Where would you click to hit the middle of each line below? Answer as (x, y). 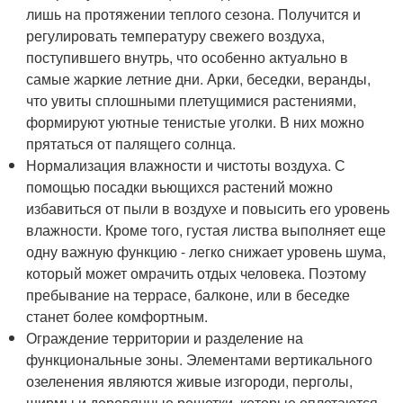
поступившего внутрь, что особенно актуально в (188, 57)
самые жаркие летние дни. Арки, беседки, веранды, (199, 79)
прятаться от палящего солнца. (131, 143)
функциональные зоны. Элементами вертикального (200, 359)
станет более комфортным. (117, 316)
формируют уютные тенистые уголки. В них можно (196, 122)
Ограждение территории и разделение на (165, 338)
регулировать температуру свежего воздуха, (176, 36)
